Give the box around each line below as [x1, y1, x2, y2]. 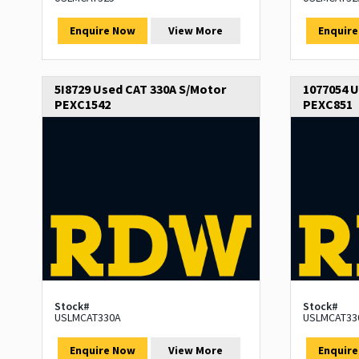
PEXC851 [302, 96, 353, 113]
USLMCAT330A [54, 309, 121, 325]
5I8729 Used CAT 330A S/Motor [54, 81, 226, 98]
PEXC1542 [54, 96, 111, 113]
